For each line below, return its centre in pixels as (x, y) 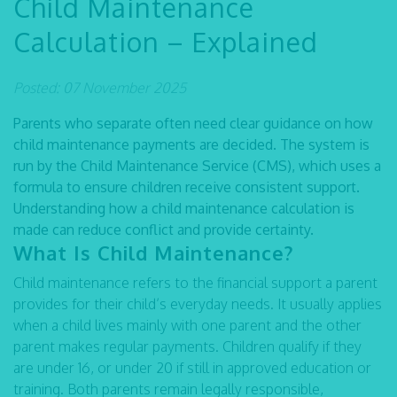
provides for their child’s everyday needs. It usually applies (198, 304)
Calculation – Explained (166, 42)
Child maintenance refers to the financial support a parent (195, 283)
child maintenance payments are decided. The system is (191, 144)
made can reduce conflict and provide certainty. (163, 230)
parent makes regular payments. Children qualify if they (187, 346)
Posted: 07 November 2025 (100, 88)
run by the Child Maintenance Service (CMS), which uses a (197, 166)
